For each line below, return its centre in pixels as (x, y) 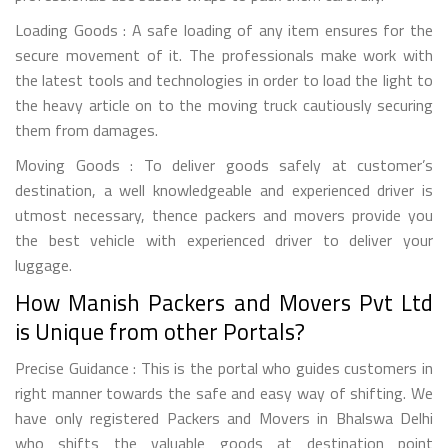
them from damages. (86, 129)
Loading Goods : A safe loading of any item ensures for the (224, 29)
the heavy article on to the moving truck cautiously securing (224, 104)
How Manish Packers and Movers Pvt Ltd (224, 302)
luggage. (43, 264)
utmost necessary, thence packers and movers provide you (224, 214)
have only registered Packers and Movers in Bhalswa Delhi (224, 417)
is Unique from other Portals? (160, 331)
